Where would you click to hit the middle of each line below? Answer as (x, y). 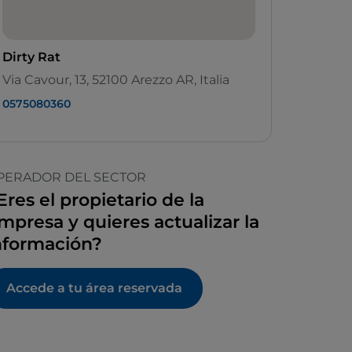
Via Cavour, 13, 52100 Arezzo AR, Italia (116, 80)
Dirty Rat (31, 57)
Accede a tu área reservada (94, 288)
